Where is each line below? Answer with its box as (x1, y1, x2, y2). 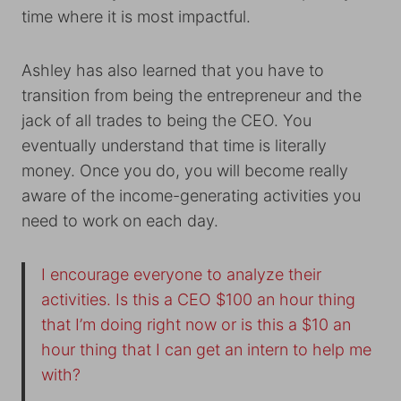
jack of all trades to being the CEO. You (21, 111, 311, 131)
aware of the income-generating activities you (21, 186, 361, 206)
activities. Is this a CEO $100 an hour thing (41, 290, 355, 310)
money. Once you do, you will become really (21, 161, 348, 181)
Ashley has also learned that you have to (21, 61, 324, 81)
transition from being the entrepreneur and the (21, 86, 362, 106)
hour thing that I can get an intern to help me (41, 340, 371, 360)
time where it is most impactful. (21, 7, 251, 27)
